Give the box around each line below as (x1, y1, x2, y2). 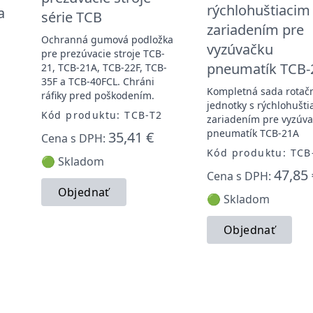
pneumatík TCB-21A (206, 126, 299, 140)
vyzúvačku (206, 39, 273, 59)
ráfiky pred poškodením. (41, 88, 154, 102)
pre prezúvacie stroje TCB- (41, 46, 165, 60)
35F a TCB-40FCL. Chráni (41, 74, 154, 88)
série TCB (41, 7, 102, 27)
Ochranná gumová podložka (41, 32, 173, 46)
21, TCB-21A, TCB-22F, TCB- (41, 60, 167, 74)
